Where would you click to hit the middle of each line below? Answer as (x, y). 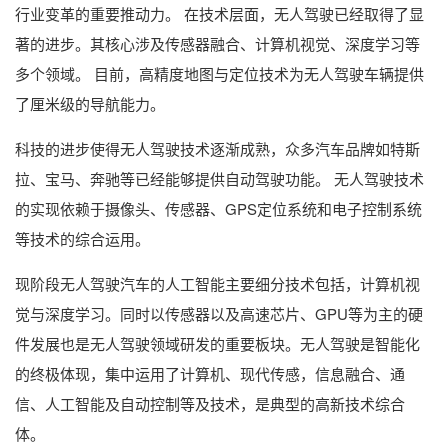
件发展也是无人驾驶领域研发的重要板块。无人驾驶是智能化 (217, 344)
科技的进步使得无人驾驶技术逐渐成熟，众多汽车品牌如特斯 (217, 149)
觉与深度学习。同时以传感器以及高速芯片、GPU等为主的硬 (219, 314)
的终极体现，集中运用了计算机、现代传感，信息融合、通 (210, 374)
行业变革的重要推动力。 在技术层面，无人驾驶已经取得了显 (219, 14)
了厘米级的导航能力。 (90, 104)
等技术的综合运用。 (82, 239)
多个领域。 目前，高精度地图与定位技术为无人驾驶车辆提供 (219, 74)
